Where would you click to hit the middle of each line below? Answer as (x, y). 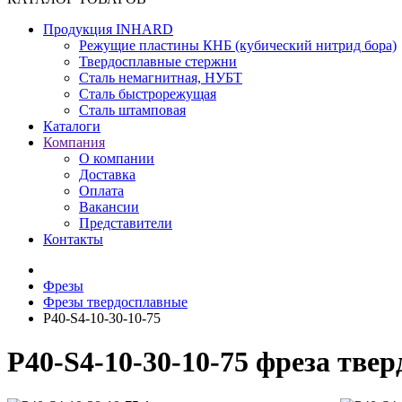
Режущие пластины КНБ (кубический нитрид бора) (238, 45)
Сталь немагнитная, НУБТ (161, 78)
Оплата (101, 191)
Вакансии (109, 207)
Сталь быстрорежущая (148, 94)
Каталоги (72, 126)
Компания (74, 142)
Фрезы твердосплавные (115, 302)
